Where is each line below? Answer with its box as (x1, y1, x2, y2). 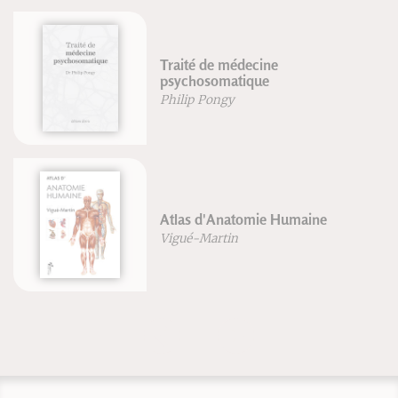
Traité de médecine (160, 56, 279, 75)
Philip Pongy (160, 92, 235, 108)
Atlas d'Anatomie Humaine (160, 211, 328, 229)
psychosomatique (160, 72, 270, 91)
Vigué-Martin (160, 231, 239, 247)
